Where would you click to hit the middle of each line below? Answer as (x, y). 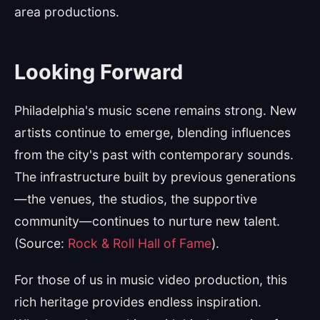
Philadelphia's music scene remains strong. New (155, 110)
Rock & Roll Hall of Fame (140, 243)
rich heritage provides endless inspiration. (138, 302)
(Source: (41, 243)
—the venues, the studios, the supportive (136, 199)
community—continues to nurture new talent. (147, 221)
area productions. (67, 12)
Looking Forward (99, 72)
